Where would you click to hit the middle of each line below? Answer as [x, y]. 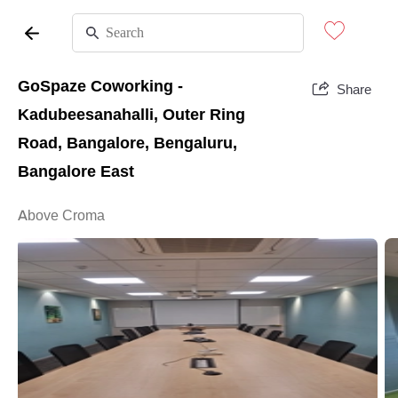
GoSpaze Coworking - [100, 86]
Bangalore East [76, 171]
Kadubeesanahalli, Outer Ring [131, 115]
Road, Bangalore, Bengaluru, [127, 143]
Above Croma [61, 215]
